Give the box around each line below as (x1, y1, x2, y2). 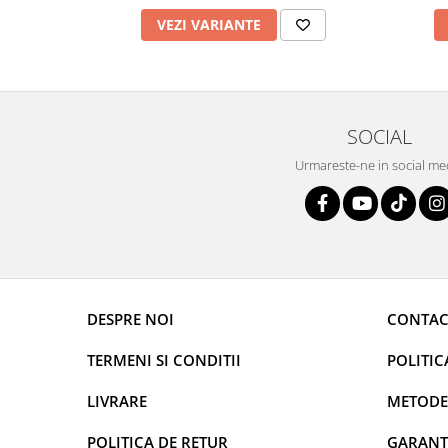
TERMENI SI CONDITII (87, 350, 241, 371)
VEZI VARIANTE (157, 15, 261, 35)
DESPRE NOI (87, 309, 174, 330)
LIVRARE (87, 391, 147, 412)
